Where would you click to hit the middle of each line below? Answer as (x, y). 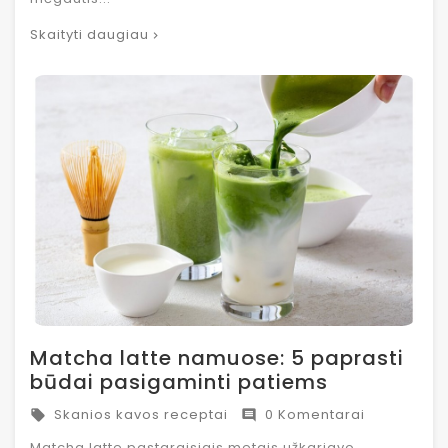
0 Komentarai (311, 415)
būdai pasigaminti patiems (179, 382)
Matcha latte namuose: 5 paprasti (217, 358)
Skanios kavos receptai (137, 415)
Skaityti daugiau (89, 35)
